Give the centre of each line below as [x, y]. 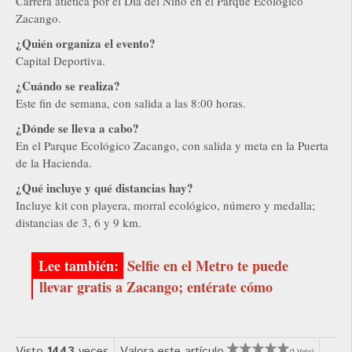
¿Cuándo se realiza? [68, 86]
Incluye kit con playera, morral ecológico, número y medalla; [165, 205]
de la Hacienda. [54, 163]
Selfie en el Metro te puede [208, 266]
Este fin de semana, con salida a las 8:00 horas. [131, 103]
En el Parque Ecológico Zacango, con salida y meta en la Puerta [172, 146]
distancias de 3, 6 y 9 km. [79, 223]
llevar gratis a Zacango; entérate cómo [156, 287]
